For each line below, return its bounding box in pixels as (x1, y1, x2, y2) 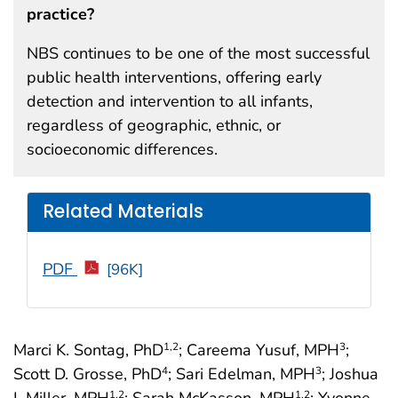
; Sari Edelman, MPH (168, 362, 315, 385)
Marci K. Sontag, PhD (13, 338, 163, 361)
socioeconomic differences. (27, 138, 218, 160)
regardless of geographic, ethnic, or (27, 114, 281, 136)
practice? (27, 3, 94, 25)
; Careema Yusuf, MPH (179, 338, 339, 361)
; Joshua (322, 362, 378, 385)
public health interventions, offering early (27, 66, 322, 88)
